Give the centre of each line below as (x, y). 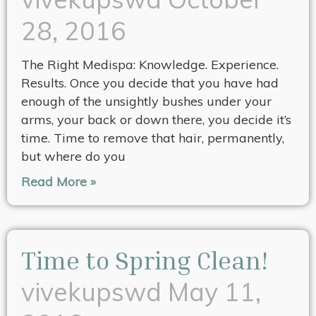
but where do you (73, 157)
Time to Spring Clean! (145, 260)
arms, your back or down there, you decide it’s (156, 120)
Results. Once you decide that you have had (150, 83)
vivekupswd (95, 292)
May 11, (214, 292)
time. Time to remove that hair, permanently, (153, 138)
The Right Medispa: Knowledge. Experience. (150, 65)
